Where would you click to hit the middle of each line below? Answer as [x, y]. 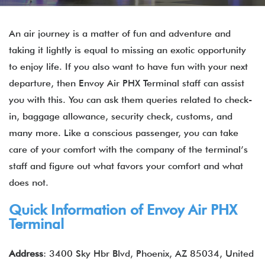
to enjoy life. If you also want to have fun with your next [128, 67]
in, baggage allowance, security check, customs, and [121, 116]
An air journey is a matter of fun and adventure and [120, 33]
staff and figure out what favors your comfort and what [126, 166]
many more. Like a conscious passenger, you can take [124, 133]
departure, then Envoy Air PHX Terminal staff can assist [127, 83]
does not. [29, 182]
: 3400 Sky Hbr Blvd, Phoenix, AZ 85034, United [148, 253]
